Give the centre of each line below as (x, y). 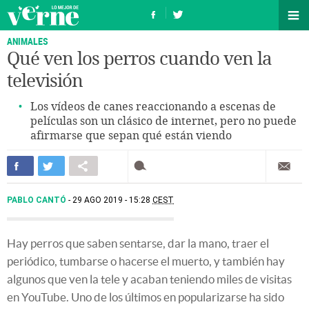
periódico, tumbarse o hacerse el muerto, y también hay (146, 261)
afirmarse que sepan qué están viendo (131, 136)
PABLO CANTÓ (38, 200)
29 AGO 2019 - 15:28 (112, 200)
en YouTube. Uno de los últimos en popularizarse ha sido (146, 297)
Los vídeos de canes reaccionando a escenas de (153, 107)
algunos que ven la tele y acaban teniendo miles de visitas (149, 279)
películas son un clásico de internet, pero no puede (163, 121)
